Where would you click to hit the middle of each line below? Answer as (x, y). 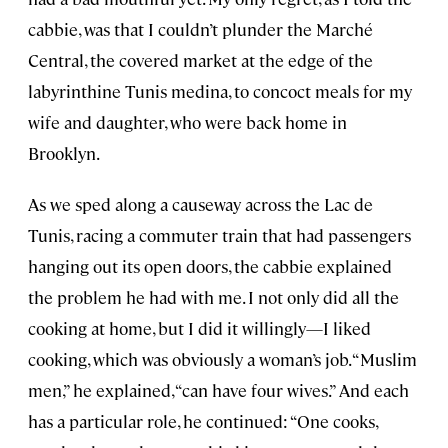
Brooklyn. (64, 153)
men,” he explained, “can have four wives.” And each (218, 390)
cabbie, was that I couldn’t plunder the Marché (200, 29)
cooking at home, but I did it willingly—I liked (199, 328)
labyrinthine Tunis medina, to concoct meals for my (220, 91)
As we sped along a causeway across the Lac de (200, 204)
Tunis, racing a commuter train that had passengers (219, 235)
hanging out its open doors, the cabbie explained (210, 266)
